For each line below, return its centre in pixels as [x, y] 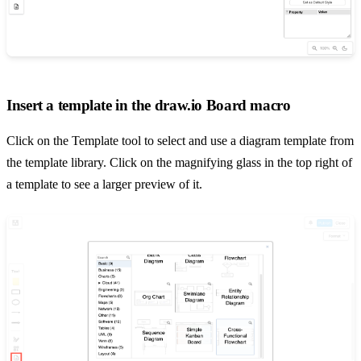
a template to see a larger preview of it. [104, 184]
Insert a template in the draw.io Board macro [149, 106]
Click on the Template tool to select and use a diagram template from [180, 140]
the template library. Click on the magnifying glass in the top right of [179, 162]
